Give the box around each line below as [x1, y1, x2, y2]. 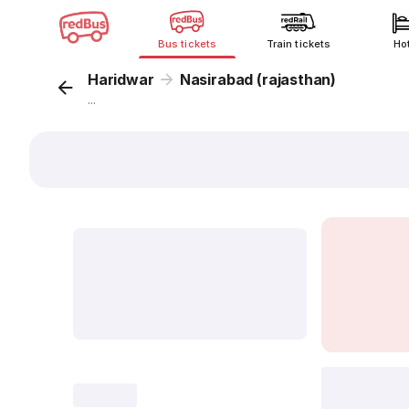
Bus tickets [158, 37, 216, 50]
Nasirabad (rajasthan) [179, 70, 337, 89]
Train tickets [267, 37, 330, 50]
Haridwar [88, 70, 154, 89]
